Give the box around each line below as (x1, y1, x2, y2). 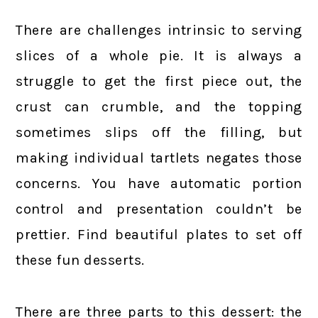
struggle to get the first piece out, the (16, 72, 302, 89)
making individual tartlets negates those (16, 149, 302, 166)
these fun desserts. (16, 251, 145, 268)
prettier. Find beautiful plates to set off (16, 226, 302, 243)
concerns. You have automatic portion (16, 175, 302, 192)
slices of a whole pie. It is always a (16, 47, 302, 64)
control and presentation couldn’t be (16, 200, 302, 217)
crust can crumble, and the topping (16, 98, 302, 115)
